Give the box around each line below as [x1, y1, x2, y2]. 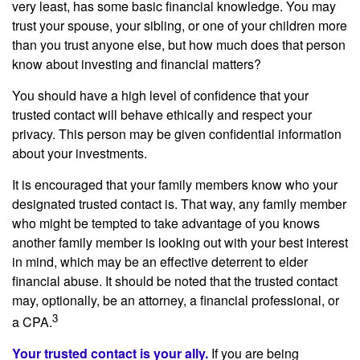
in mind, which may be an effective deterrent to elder [12, 252, 308, 271]
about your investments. [12, 143, 147, 162]
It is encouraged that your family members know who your [12, 174, 337, 194]
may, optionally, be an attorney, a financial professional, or [12, 290, 339, 309]
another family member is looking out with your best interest [12, 232, 348, 252]
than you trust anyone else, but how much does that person [12, 35, 346, 54]
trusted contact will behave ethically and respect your [12, 104, 312, 124]
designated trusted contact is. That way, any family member [12, 194, 346, 213]
